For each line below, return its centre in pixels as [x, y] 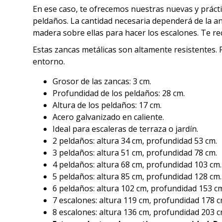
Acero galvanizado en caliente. [108, 117]
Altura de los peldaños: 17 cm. [107, 105]
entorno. [49, 61]
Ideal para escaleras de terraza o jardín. [125, 129]
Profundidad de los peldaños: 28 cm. [119, 93]
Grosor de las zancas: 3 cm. [102, 81]
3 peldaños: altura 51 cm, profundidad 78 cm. [135, 153]
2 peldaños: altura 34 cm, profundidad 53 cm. [135, 141]
